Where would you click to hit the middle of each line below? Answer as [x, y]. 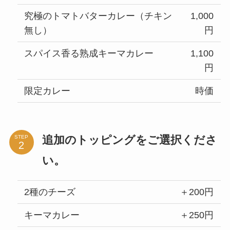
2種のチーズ [50, 192]
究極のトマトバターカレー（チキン [98, 16]
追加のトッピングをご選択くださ [129, 140]
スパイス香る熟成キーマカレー [89, 53]
